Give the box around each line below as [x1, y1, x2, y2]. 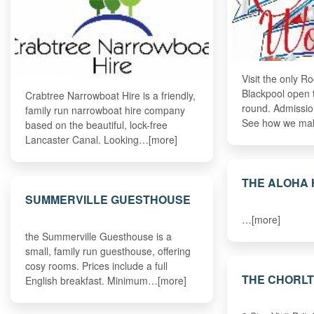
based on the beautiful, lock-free [25, 117, 168, 132]
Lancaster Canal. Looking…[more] [25, 132, 178, 146]
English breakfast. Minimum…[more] [25, 273, 187, 287]
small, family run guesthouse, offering [25, 243, 191, 258]
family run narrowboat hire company [25, 102, 186, 117]
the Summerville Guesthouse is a [25, 228, 172, 243]
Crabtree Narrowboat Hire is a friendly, [25, 88, 196, 102]
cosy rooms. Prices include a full [25, 258, 168, 273]
